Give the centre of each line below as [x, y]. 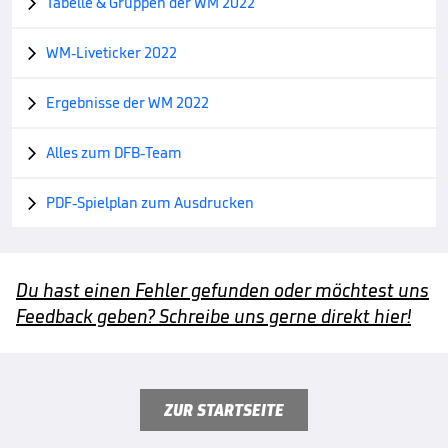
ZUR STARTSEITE [224, 410]
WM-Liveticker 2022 [111, 52]
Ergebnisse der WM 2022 [127, 102]
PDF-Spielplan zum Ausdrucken [150, 202]
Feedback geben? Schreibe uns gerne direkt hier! [213, 316]
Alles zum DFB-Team [114, 152]
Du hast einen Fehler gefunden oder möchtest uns [222, 290]
